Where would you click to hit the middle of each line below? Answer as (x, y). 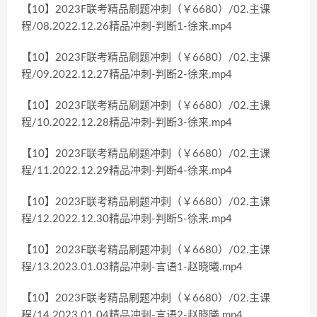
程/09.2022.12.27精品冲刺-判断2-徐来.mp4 (127, 75)
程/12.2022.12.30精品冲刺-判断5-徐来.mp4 (127, 219)
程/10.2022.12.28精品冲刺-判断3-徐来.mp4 (127, 123)
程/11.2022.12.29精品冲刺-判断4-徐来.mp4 (127, 171)
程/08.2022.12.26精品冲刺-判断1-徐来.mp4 (127, 27)
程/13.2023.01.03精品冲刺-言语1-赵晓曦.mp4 (132, 267)
